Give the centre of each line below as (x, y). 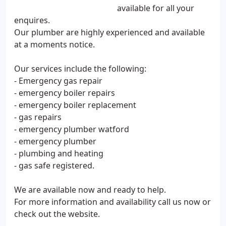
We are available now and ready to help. (90, 190)
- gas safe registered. (54, 165)
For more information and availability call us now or (112, 202)
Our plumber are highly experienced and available (109, 32)
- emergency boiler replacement (75, 105)
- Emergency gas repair (58, 81)
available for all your (156, 8)
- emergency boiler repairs (65, 93)
